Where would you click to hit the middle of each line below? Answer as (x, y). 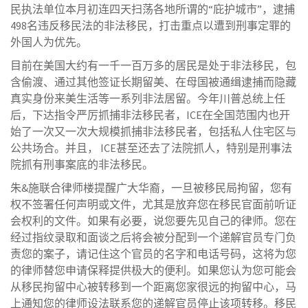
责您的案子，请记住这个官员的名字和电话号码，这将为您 (153, 253)
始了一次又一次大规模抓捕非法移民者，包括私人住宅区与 (153, 131)
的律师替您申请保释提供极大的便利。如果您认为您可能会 (153, 270)
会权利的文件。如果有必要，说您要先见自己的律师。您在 (153, 220)
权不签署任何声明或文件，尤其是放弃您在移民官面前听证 (153, 204)
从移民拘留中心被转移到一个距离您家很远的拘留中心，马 (153, 286)
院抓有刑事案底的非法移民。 (82, 164)
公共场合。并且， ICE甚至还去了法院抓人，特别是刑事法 (151, 147)
